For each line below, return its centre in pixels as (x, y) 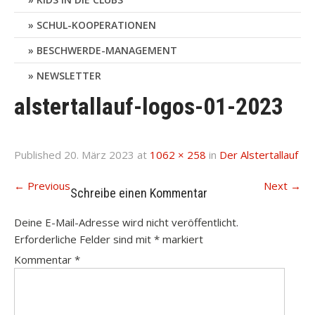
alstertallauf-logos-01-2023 (149, 106)
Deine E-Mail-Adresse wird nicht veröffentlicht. (126, 222)
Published (39, 155)
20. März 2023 (99, 155)
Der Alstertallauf (259, 155)
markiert (181, 239)
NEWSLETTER (69, 76)
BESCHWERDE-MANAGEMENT (107, 50)
